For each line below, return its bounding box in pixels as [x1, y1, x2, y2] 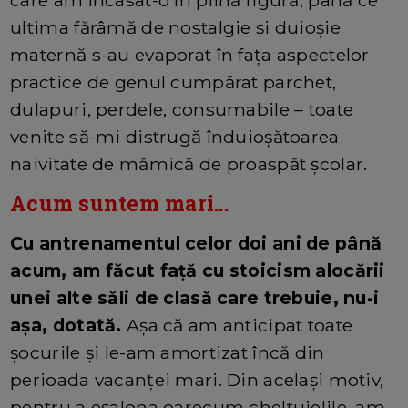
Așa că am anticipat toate [121, 313, 353, 336]
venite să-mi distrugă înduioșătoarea [10, 125, 340, 148]
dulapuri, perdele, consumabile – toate [10, 97, 354, 120]
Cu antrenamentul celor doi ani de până [10, 231, 382, 254]
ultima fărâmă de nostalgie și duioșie [10, 15, 341, 38]
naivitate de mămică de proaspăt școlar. [10, 152, 368, 175]
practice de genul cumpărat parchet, [10, 70, 337, 93]
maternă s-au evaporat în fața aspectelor [10, 43, 370, 66]
